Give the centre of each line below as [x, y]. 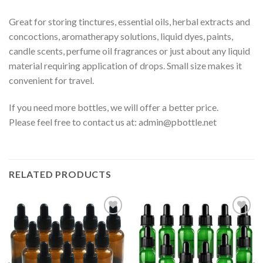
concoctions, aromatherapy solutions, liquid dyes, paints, [121, 36]
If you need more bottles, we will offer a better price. [114, 107]
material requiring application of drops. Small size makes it [125, 65]
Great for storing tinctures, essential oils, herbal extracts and [129, 21]
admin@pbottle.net [178, 122]
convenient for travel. [51, 80]
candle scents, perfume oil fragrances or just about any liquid [129, 50]
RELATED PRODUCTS [60, 174]
